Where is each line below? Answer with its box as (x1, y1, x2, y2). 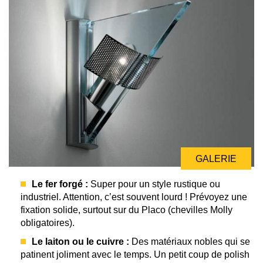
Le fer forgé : (32, 178, 88, 189)
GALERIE (195, 153, 237, 164)
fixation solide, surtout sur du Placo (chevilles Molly (21, 204, 232, 215)
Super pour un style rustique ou (88, 178, 220, 189)
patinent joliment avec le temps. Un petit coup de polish (21, 249, 249, 259)
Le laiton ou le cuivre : (32, 236, 129, 247)
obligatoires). (21, 217, 75, 228)
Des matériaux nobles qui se (129, 236, 250, 247)
